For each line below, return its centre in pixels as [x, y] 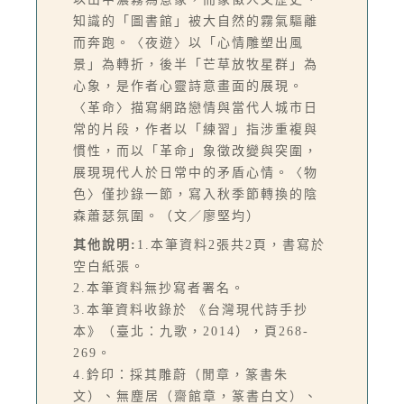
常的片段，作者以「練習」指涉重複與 [196, 129]
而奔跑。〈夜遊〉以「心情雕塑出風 [188, 42]
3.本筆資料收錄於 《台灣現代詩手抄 [191, 309]
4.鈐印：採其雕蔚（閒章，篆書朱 [181, 374]
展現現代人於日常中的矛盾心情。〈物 [196, 172]
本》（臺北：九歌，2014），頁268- [191, 331]
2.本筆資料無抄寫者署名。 [159, 288]
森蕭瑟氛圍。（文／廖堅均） [167, 216]
